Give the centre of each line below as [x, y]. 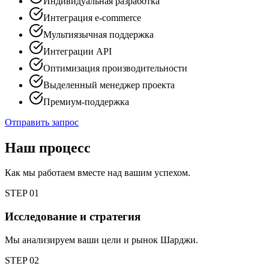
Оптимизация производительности [115, 68]
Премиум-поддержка [86, 101]
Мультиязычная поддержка [98, 34]
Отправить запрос [42, 122]
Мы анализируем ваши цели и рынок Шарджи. [101, 240]
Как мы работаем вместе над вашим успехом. [98, 173]
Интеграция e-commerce [92, 17]
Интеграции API [77, 51]
